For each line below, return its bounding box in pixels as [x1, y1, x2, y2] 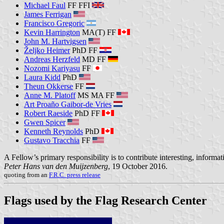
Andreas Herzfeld [24, 54, 80, 63]
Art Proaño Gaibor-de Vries [24, 99, 111, 108]
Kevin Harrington [24, 27, 80, 36]
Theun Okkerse [24, 81, 73, 90]
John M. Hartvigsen [24, 36, 86, 45]
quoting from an [4, 170, 49, 178]
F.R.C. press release [49, 170, 100, 178]
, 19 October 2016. [108, 161, 167, 170]
